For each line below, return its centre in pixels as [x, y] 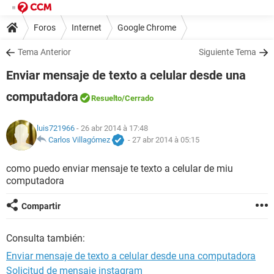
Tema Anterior [44, 52]
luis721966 [56, 128]
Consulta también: [46, 238]
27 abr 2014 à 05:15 [166, 140]
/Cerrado [138, 98]
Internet [87, 27]
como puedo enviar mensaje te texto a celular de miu [120, 168]
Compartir [41, 206]
